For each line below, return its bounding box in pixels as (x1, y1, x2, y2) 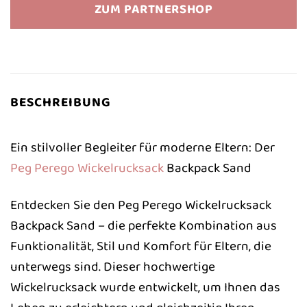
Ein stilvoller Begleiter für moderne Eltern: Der (10, 136, 275, 158)
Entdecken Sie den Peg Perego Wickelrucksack (10, 195, 271, 216)
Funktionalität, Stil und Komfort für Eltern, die (10, 236, 271, 257)
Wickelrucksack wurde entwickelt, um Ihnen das (10, 277, 280, 298)
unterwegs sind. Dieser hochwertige (10, 256, 215, 278)
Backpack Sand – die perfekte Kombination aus (10, 215, 277, 236)
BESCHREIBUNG (10, 92, 111, 113)
